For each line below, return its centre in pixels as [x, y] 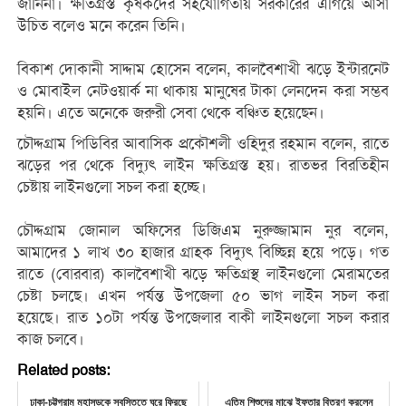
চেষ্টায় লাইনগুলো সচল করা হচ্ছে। [111, 187]
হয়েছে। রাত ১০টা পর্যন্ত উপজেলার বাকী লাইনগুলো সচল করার [203, 317]
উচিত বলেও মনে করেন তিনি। [101, 25]
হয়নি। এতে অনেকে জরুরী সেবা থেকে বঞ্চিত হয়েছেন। [170, 112]
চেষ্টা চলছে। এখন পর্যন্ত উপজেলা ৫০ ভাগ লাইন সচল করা [203, 295]
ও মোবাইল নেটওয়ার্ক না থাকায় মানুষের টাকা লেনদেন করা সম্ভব [203, 91]
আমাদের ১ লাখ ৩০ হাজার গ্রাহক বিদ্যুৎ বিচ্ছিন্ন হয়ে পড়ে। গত [203, 252]
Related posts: [63, 370]
